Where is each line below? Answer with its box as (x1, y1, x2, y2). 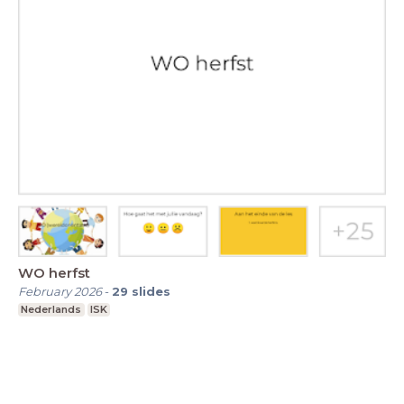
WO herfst (18, 264, 90, 282)
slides (132, 284, 170, 299)
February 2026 (18, 284, 102, 299)
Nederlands (21, 303, 82, 317)
